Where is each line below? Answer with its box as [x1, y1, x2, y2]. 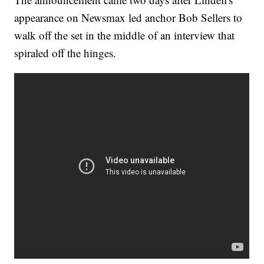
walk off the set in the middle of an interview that [14, 28, 235, 43]
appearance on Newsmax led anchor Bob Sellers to [14, 10, 243, 25]
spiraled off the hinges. [14, 45, 117, 61]
